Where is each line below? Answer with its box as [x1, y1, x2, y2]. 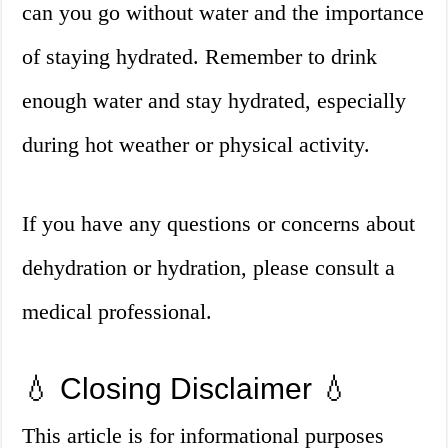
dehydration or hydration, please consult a [22, 255, 396, 281]
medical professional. [22, 299, 213, 325]
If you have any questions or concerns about [22, 211, 416, 237]
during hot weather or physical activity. [22, 132, 371, 158]
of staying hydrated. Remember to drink [22, 44, 378, 70]
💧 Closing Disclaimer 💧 [22, 372, 351, 406]
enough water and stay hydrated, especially [22, 88, 407, 114]
